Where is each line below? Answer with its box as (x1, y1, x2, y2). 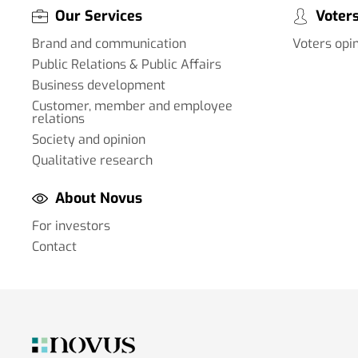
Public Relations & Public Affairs (32, 55, 221, 73)
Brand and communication (32, 34, 186, 52)
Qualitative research (32, 151, 153, 169)
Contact (32, 238, 77, 255)
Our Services (55, 6, 142, 26)
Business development (32, 76, 165, 93)
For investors (32, 217, 110, 234)
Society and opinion (32, 130, 145, 148)
